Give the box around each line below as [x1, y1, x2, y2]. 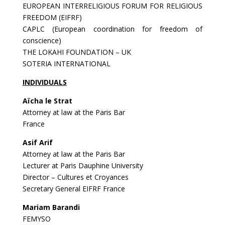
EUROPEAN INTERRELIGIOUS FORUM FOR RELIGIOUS [22, 1, 203, 11]
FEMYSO [22, 214, 51, 223]
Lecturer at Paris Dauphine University [22, 161, 143, 170]
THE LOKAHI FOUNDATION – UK [22, 47, 131, 57]
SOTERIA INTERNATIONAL [22, 59, 110, 68]
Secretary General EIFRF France [22, 184, 125, 193]
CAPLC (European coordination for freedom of [22, 24, 203, 34]
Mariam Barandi [22, 202, 80, 212]
